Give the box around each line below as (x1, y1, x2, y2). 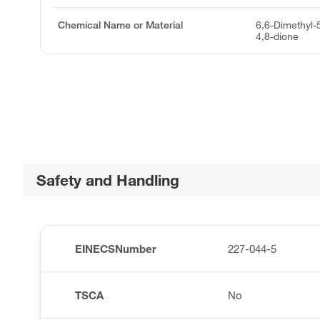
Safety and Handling (36, 171, 180, 190)
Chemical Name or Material (58, 19, 183, 32)
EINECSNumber (75, 242, 156, 256)
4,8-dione (256, 30, 299, 44)
